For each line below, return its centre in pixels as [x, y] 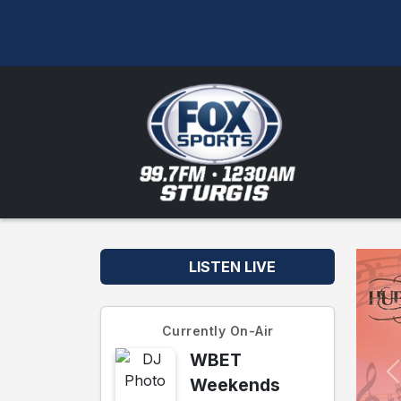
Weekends [235, 385]
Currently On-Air [218, 331]
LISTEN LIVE [230, 267]
